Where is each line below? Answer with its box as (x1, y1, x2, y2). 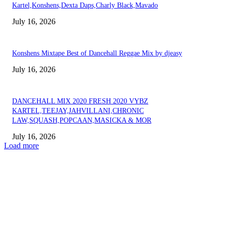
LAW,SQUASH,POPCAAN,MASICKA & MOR (12, 117, 151, 125)
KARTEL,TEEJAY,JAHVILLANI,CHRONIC (12, 107, 144, 115)
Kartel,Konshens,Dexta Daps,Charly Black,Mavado (12, 2, 158, 10)
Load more (4, 141, 39, 150)
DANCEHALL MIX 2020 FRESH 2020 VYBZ (12, 97, 148, 105)
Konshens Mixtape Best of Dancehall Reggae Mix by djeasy (12, 49, 182, 58)
